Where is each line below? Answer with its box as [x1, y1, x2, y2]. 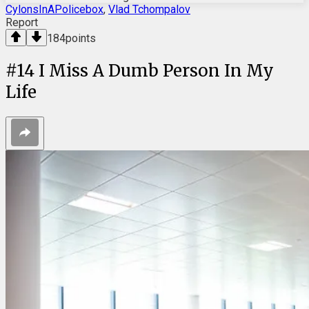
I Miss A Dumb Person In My [39, 60, 274, 82]
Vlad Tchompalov [108, 3, 190, 17]
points [66, 32, 96, 46]
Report [6, 16, 38, 30]
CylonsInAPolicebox [6, 3, 103, 17]
